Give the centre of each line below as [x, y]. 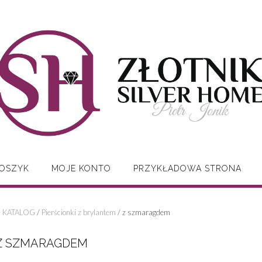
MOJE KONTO [81, 168]
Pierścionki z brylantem [79, 212]
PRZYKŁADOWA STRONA [187, 168]
